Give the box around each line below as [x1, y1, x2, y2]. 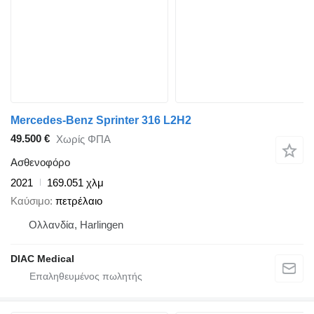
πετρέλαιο [55, 195, 102, 207]
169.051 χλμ [47, 176, 104, 189]
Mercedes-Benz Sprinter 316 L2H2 [11, 114, 191, 126]
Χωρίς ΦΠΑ [56, 133, 111, 146]
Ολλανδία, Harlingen [29, 219, 123, 231]
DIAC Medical [11, 253, 74, 265]
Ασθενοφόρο [11, 156, 70, 168]
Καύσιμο [11, 195, 50, 207]
